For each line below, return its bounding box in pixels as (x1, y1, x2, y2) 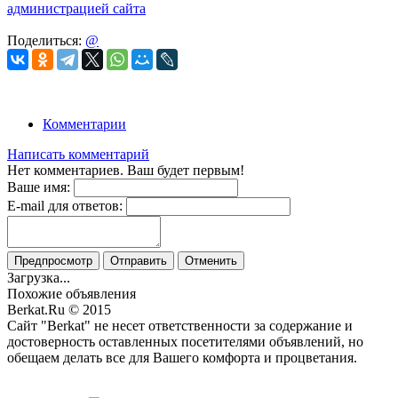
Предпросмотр (14, 253, 92, 267)
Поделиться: (7, 32, 85, 48)
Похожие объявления (7, 285, 136, 301)
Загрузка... (7, 269, 70, 285)
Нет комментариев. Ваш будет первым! (7, 162, 244, 178)
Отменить (185, 253, 237, 267)
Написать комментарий (7, 146, 149, 162)
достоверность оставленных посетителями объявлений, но (7, 333, 363, 349)
